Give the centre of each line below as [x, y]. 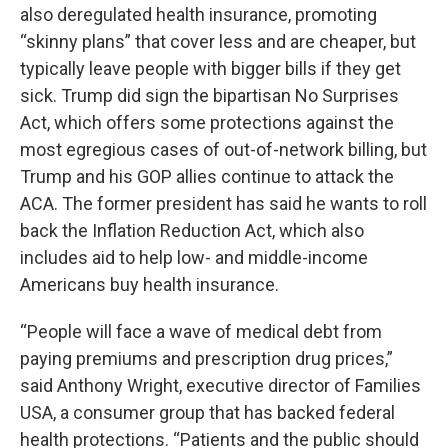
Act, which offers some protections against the [207, 122]
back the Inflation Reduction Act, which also [192, 230]
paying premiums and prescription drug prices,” [206, 358]
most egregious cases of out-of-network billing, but [223, 149]
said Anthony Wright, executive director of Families [220, 385]
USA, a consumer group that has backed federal [207, 412]
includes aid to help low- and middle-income [194, 257]
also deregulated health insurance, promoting [198, 14]
